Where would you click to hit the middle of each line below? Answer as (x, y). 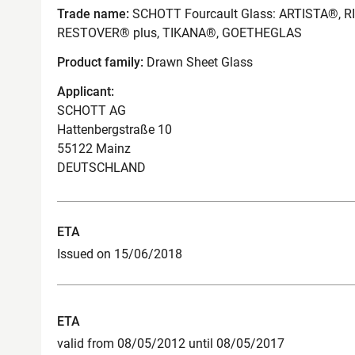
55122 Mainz (94, 148)
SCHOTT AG (92, 110)
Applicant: (86, 91)
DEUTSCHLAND (101, 167)
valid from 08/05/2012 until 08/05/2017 (171, 343)
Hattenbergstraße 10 (115, 129)
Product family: (100, 62)
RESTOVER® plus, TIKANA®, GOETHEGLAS (179, 33)
